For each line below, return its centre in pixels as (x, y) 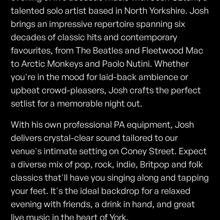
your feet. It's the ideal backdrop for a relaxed (101, 191)
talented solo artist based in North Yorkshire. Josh (110, 11)
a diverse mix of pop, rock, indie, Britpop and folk (107, 164)
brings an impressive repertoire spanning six (98, 24)
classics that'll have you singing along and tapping (110, 178)
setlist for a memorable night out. (77, 103)
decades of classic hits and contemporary (94, 37)
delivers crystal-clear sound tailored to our (95, 138)
